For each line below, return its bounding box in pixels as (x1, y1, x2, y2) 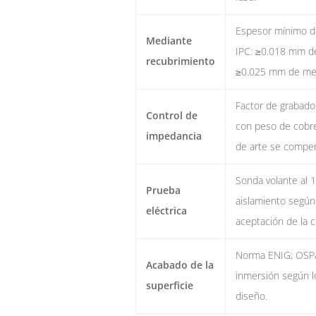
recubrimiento (145, 55, 215, 68)
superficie (145, 279, 193, 293)
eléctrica (145, 205, 187, 218)
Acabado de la (145, 259, 214, 272)
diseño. (235, 290, 267, 303)
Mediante (145, 35, 192, 48)
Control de (145, 109, 197, 123)
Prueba (145, 184, 181, 197)
